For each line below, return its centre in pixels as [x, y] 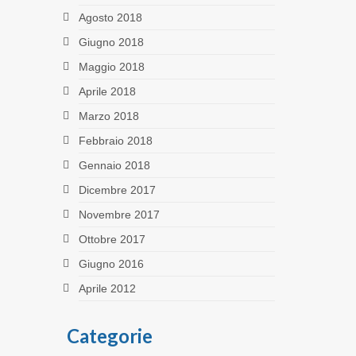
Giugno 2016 [111, 263]
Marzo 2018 [108, 116]
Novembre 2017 [119, 214]
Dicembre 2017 [117, 190]
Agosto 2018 [110, 17]
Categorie [109, 335]
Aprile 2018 [107, 91]
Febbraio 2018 [115, 140]
